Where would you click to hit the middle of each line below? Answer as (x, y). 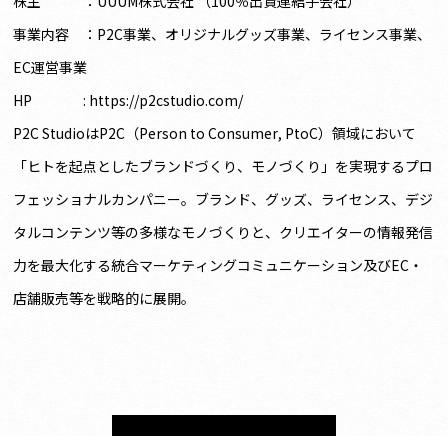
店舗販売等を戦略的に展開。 (104, 298)
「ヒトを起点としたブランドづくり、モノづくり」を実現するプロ (223, 166)
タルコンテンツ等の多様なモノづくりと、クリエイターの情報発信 (223, 232)
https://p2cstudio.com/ (166, 100)
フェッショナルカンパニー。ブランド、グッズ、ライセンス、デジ (223, 199)
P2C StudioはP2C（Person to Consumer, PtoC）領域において (215, 133)
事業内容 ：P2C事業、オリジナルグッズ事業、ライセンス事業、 (222, 34)
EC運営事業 (50, 67)
